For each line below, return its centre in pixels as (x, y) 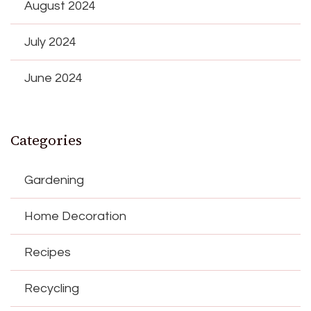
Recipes (48, 252)
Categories (46, 140)
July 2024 (50, 42)
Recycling (52, 288)
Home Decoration (75, 216)
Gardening (54, 180)
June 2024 (53, 78)
